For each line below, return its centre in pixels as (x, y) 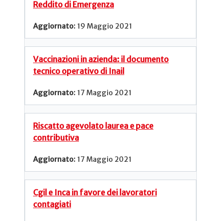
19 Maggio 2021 (105, 26)
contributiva (56, 137)
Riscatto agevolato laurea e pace (93, 126)
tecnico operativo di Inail (79, 71)
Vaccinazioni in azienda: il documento (101, 59)
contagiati (52, 204)
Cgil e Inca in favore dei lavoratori (95, 192)
